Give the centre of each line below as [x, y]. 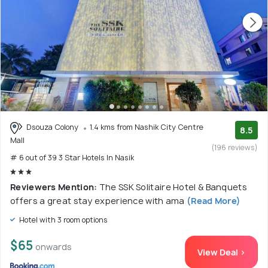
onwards [54, 246]
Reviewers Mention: [55, 187]
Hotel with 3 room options [63, 220]
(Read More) [213, 200]
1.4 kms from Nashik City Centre [147, 127]
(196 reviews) [235, 148]
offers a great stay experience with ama [98, 200]
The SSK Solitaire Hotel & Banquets [173, 187]
